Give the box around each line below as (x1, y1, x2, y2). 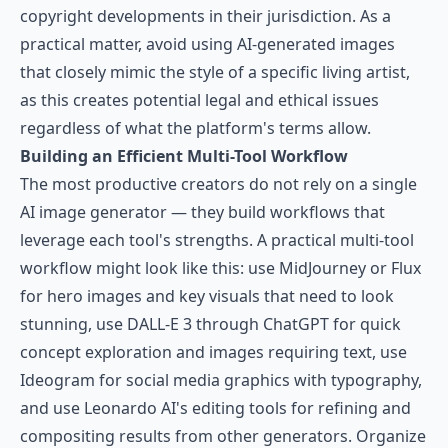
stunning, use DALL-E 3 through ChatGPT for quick (20, 313, 401, 335)
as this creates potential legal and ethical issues (20, 89, 379, 111)
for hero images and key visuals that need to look (20, 285, 394, 307)
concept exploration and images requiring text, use (20, 341, 407, 363)
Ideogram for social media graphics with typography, (20, 369, 422, 391)
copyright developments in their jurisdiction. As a (20, 5, 391, 27)
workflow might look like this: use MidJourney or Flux (20, 257, 421, 279)
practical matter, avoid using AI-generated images (20, 33, 395, 55)
